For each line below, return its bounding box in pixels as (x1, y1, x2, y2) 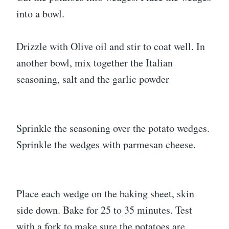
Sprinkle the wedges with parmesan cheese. (16, 138, 196, 152)
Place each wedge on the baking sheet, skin (16, 187, 194, 201)
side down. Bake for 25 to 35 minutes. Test (16, 203, 192, 217)
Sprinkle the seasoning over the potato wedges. (16, 121, 210, 135)
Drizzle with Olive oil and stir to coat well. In (16, 39, 205, 54)
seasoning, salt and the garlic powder (16, 72, 169, 86)
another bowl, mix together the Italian (16, 56, 173, 70)
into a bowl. (16, 7, 64, 21)
